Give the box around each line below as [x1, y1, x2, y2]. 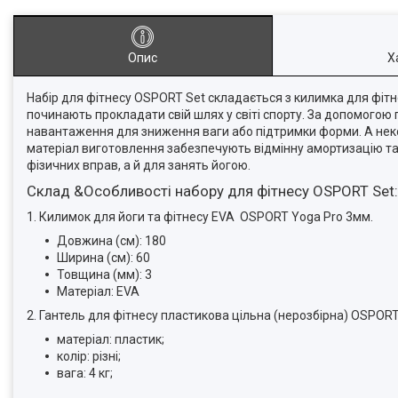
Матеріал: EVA [57, 284, 139, 298]
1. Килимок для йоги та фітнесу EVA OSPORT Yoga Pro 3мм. [27, 210, 373, 224]
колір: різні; [57, 349, 121, 363]
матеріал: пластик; [57, 332, 164, 346]
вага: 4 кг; [57, 366, 113, 380]
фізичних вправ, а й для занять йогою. [27, 158, 251, 172]
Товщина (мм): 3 [57, 267, 152, 282]
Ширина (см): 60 [57, 251, 150, 265]
